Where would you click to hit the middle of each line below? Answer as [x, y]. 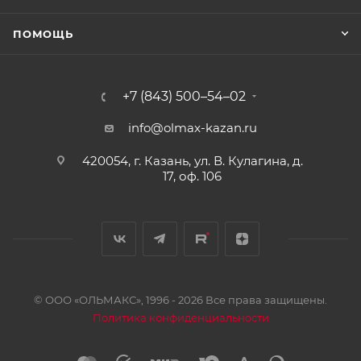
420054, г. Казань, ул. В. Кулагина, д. [192, 161]
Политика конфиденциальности [180, 317]
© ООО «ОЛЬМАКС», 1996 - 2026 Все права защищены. [180, 300]
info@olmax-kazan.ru [192, 128]
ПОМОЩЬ [43, 34]
